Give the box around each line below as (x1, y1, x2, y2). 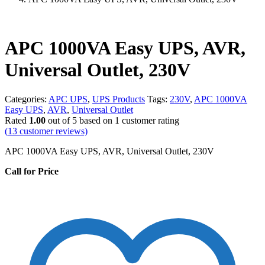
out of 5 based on (46, 115, 115, 125)
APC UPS (49, 93, 88, 104)
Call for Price (5, 166, 59, 176)
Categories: (5, 93, 49, 104)
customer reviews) (17, 125, 88, 136)
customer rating (119, 115, 179, 125)
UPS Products (92, 93, 145, 104)
